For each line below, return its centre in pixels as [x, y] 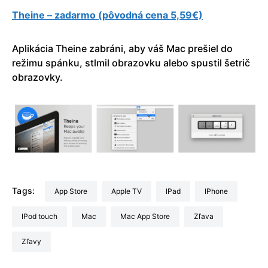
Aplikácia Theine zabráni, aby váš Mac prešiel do [122, 48]
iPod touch [40, 216]
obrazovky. [37, 77]
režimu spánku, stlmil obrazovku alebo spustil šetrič [131, 63]
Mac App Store [148, 216]
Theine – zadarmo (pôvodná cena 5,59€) [107, 15]
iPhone [217, 191]
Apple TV [129, 191]
